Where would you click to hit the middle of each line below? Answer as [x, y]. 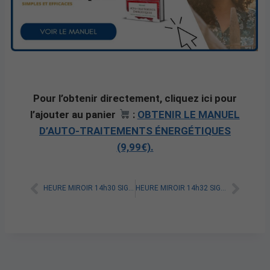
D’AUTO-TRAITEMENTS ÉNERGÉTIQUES [135, 130]
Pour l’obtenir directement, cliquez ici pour [135, 98]
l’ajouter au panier [74, 114]
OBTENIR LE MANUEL [188, 114]
